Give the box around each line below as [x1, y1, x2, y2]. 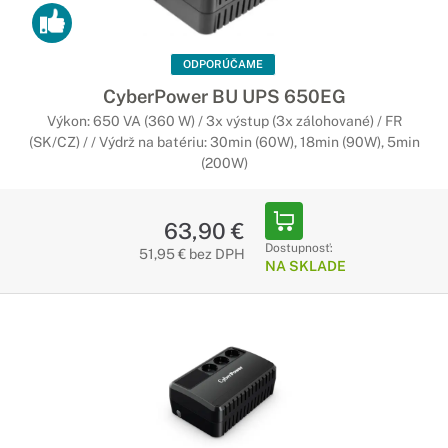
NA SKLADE [264, 258, 346, 274]
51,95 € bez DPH [138, 246, 245, 262]
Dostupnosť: [264, 241, 333, 255]
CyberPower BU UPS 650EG [102, 85, 346, 107]
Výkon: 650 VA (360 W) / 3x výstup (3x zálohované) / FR [46, 113, 402, 129]
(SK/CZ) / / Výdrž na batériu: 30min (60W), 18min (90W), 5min [28, 134, 420, 150]
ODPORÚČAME [182, 58, 263, 70]
